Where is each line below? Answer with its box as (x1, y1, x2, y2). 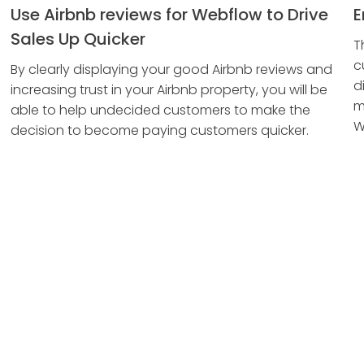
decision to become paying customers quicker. (11, 121, 310, 140)
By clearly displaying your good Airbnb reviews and (11, 60, 333, 79)
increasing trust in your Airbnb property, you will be (11, 80, 328, 99)
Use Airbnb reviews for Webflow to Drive (11, 3, 329, 26)
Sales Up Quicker (11, 28, 146, 50)
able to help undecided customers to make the (11, 101, 311, 119)
